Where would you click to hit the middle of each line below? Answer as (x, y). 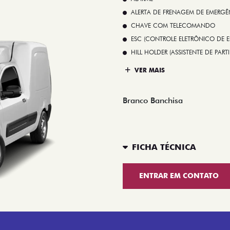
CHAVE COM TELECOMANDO (173, 25)
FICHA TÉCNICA (164, 147)
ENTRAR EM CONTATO (179, 176)
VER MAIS (149, 70)
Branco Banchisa (153, 100)
